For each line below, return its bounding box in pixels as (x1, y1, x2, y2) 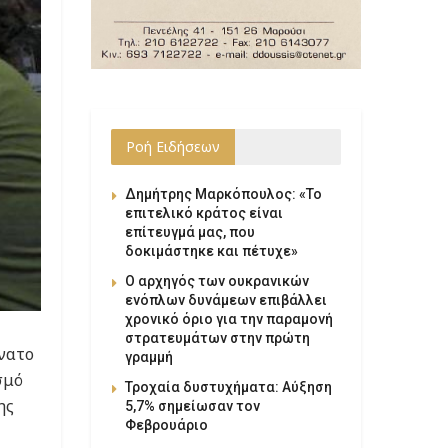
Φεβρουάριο (125, 416, 208, 433)
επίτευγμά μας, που (125, 223, 255, 240)
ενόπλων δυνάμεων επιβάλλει (125, 291, 327, 308)
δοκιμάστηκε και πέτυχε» (125, 242, 298, 259)
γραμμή (125, 348, 173, 365)
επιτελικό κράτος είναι (125, 204, 283, 221)
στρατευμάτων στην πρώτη (125, 329, 310, 346)
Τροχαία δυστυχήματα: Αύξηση (125, 378, 332, 395)
